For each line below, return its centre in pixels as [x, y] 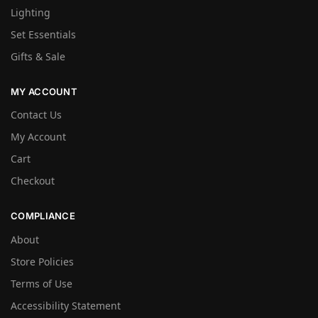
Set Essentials [43, 34]
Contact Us [36, 115]
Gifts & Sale [38, 56]
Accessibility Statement [66, 305]
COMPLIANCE [43, 216]
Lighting [31, 12]
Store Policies [42, 261]
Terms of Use [42, 283]
